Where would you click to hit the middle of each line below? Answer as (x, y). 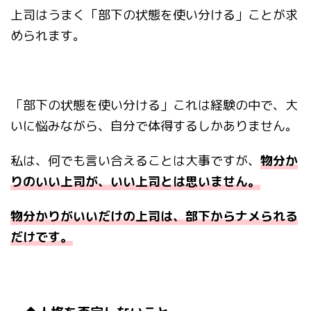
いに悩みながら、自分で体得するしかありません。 (154, 126)
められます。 (48, 36)
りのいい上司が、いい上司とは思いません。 (135, 182)
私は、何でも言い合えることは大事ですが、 (135, 161)
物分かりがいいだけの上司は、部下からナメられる (154, 217)
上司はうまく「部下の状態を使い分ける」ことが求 (154, 15)
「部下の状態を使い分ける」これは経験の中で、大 (154, 106)
